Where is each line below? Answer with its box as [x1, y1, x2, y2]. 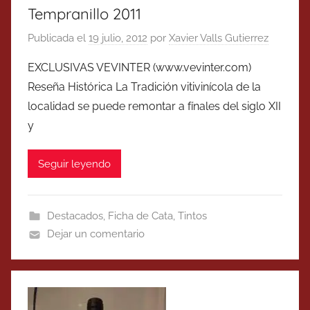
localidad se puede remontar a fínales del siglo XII [28, 100, 281, 113]
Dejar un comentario [46, 228, 145, 241]
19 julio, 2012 [89, 32, 147, 45]
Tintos [177, 210, 207, 223]
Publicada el [28, 32, 89, 45]
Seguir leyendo [38, 157, 111, 170]
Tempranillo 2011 [28, 3, 141, 24]
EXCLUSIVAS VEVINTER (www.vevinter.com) [28, 61, 251, 75]
